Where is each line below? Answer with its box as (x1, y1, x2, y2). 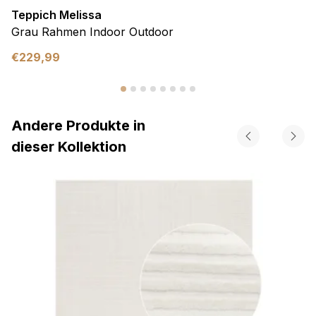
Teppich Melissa (11, 8, 102, 23)
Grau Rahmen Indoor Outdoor (11, 25, 174, 39)
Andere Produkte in (11, 117, 145, 135)
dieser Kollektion (11, 138, 126, 156)
